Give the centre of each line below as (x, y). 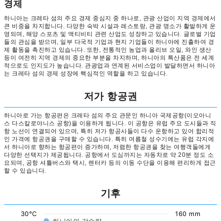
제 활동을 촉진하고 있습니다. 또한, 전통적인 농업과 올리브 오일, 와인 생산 (108, 50)
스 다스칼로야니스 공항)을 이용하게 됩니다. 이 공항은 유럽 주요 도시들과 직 (110, 123)
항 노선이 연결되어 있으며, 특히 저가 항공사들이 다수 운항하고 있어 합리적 (109, 131)
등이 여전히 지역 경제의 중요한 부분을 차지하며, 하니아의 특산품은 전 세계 (109, 58)
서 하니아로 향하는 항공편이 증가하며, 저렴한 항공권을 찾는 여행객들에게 (107, 147)
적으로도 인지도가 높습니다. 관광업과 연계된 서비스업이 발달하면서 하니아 (110, 66)
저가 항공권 (110, 96)
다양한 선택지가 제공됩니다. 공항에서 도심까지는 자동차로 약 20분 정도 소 (109, 155)
